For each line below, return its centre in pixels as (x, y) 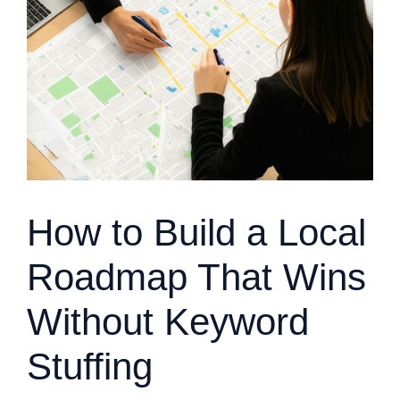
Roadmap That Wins (196, 277)
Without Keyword (168, 322)
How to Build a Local (196, 233)
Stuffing (90, 367)
